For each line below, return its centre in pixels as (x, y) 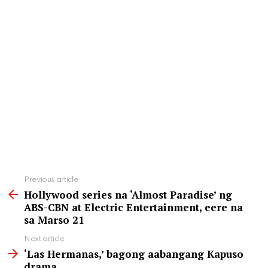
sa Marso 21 (54, 220)
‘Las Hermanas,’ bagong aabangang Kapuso (134, 254)
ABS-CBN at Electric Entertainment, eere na (133, 207)
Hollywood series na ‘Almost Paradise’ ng (128, 194)
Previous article (51, 179)
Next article (44, 239)
